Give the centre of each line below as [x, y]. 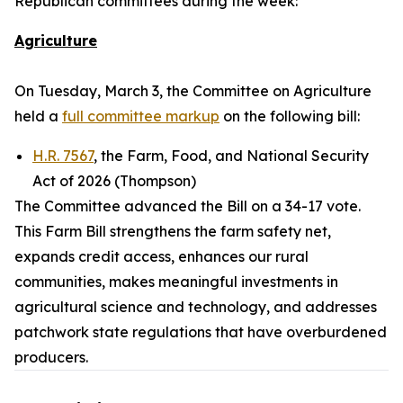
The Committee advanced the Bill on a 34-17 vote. [188, 206]
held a [38, 116]
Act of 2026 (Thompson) [114, 181]
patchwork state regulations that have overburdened [201, 332]
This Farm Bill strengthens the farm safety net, [173, 231]
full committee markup [141, 116]
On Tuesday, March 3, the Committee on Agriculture [193, 91]
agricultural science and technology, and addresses [196, 307]
